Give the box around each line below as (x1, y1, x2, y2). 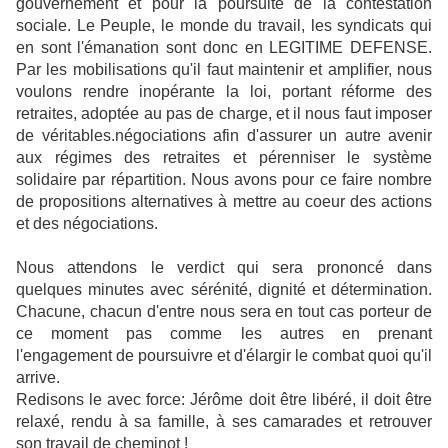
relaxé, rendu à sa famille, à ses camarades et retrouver (16, 413, 432, 431)
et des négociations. (16, 215, 158, 233)
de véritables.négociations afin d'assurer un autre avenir (16, 127, 432, 145)
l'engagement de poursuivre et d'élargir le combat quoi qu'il (16, 347, 432, 365)
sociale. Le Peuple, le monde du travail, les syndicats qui (16, 17, 432, 35)
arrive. (16, 369, 60, 387)
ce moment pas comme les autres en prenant (16, 325, 432, 343)
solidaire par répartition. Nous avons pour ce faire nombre (16, 171, 432, 189)
